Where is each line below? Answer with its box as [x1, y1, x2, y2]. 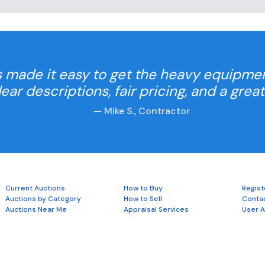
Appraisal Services [123, 205, 189, 214]
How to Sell [123, 194, 162, 203]
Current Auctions [5, 183, 65, 193]
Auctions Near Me [5, 205, 67, 214]
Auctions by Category [5, 194, 81, 203]
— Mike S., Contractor [93, 104, 190, 117]
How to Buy [123, 183, 163, 193]
